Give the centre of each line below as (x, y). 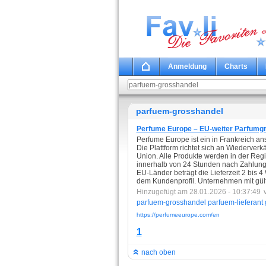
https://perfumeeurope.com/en (178, 215)
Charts (236, 66)
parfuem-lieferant (235, 202)
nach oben (157, 252)
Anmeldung (187, 66)
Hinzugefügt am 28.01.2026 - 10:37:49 (198, 192)
